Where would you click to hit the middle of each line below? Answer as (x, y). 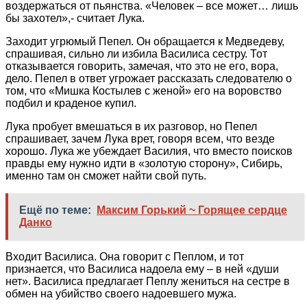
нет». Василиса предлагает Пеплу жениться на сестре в (148, 281)
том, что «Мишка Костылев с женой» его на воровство (144, 90)
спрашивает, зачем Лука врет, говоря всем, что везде (140, 138)
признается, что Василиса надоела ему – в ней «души (142, 269)
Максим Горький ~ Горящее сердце (192, 210)
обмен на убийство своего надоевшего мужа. (121, 293)
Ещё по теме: (55, 210)
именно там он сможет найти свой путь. (106, 175)
